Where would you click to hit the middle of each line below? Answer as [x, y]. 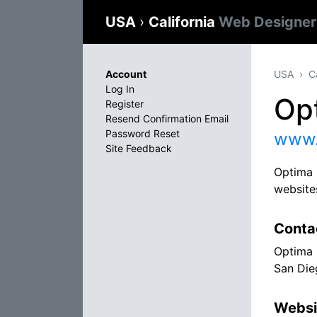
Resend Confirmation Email [167, 119]
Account [126, 74]
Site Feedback [139, 148]
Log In [120, 89]
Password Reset [143, 133]
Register [125, 104]
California [184, 22]
